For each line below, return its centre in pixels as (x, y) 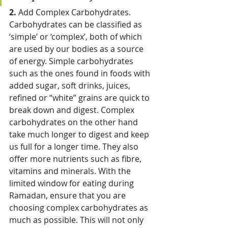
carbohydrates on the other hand (75, 122)
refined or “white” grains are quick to (80, 98)
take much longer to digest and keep (80, 135)
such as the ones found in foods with (81, 74)
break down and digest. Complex (73, 110)
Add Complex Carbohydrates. (76, 12)
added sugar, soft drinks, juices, (71, 86)
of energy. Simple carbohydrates (72, 61)
